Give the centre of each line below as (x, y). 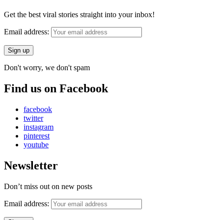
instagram (39, 127)
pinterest (37, 136)
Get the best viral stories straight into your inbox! (79, 15)
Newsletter (31, 165)
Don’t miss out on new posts (48, 186)
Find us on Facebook (56, 89)
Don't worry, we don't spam (47, 68)
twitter (33, 118)
